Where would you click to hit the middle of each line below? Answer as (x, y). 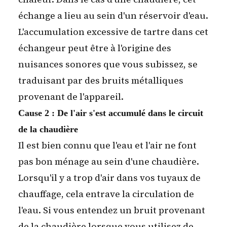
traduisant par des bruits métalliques (101, 81)
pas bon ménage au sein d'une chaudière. (109, 162)
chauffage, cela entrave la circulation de (106, 194)
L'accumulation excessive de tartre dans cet (113, 32)
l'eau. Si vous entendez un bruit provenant (112, 210)
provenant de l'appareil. (71, 97)
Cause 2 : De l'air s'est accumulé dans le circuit (111, 113)
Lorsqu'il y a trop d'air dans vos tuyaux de (109, 178)
